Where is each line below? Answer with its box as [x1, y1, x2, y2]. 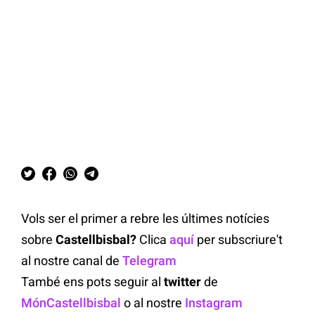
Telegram [122, 252, 176, 268]
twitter [164, 274, 201, 289]
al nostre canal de [21, 252, 122, 268]
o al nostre [121, 295, 185, 310]
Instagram [185, 295, 243, 310]
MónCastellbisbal [21, 295, 121, 310]
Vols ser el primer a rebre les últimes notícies [21, 210, 269, 226]
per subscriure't [194, 231, 283, 247]
